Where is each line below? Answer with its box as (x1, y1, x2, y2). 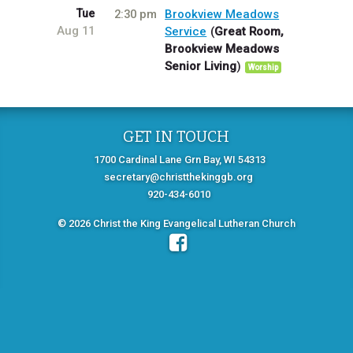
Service (165, 24, 207, 39)
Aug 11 (56, 24, 95, 39)
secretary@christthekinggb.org (104, 171, 254, 184)
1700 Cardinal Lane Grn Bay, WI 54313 (94, 154, 266, 166)
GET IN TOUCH (123, 127, 230, 146)
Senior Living (165, 59, 237, 74)
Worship (248, 63, 279, 72)
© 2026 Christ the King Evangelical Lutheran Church (57, 217, 295, 229)
